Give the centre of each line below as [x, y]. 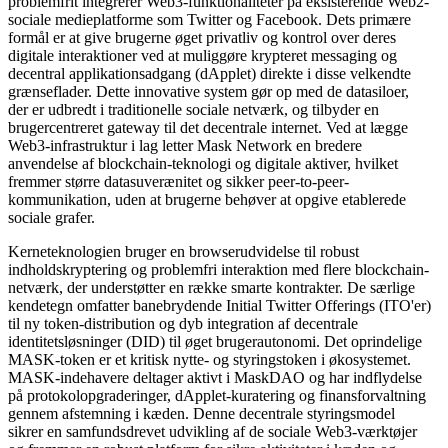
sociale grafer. [51, 217]
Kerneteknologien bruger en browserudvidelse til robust [183, 251]
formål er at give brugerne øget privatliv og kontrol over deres [202, 37]
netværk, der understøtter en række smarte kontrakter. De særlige [211, 287]
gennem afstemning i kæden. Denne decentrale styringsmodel [201, 413]
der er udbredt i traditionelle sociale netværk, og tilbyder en [193, 109]
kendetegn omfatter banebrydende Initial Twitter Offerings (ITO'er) [219, 305]
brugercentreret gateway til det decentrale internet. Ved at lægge [208, 127]
